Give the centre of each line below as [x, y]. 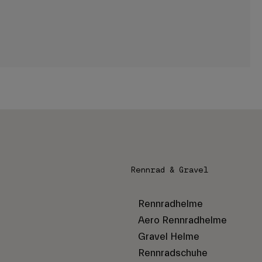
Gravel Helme [169, 236]
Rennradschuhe [173, 253]
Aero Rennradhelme [182, 220]
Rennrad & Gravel [170, 170]
